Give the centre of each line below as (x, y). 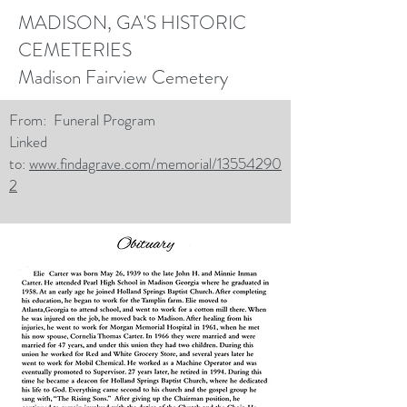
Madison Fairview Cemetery (123, 77)
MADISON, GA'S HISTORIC (132, 23)
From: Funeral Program (86, 120)
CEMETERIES (75, 50)
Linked (28, 142)
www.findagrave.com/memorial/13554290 (155, 164)
